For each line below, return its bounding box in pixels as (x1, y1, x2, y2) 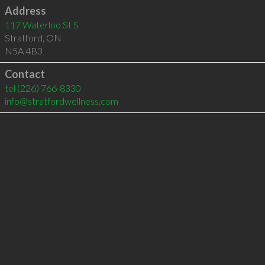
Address (4, 4, 46, 17)
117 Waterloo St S (4, 19, 79, 30)
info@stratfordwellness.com (4, 95, 118, 106)
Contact (4, 67, 45, 80)
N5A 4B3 (4, 45, 43, 56)
